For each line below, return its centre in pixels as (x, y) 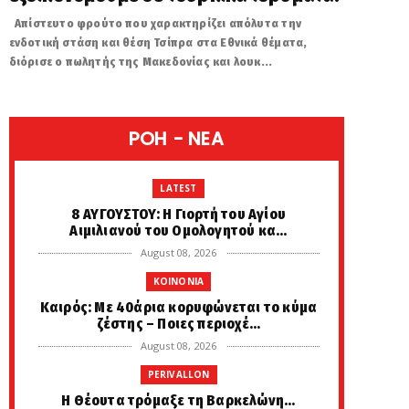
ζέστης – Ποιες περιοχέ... (178, 324)
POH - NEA (176, 139)
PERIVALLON (178, 374)
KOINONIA (178, 281)
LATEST (178, 188)
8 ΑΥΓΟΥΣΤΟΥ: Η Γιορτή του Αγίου (178, 214)
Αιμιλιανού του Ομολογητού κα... (178, 231)
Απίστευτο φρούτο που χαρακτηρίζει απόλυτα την (155, 23)
